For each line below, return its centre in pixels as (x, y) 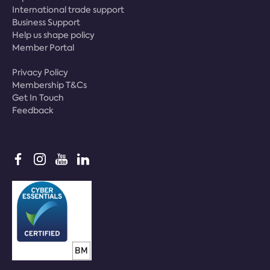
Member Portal (43, 47)
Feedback (33, 110)
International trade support (68, 9)
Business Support (46, 22)
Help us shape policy (53, 35)
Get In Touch (38, 97)
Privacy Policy (40, 72)
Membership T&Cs (49, 85)
